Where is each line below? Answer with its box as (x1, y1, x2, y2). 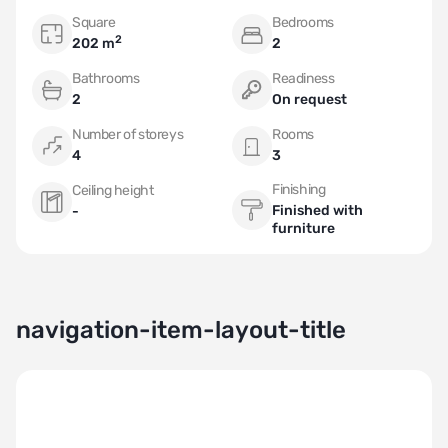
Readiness (272, 70, 335, 87)
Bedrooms (272, 14, 334, 31)
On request (272, 91, 347, 108)
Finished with (272, 202, 363, 219)
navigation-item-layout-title (16, 316, 346, 344)
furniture (272, 220, 335, 237)
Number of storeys (72, 126, 184, 143)
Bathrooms (72, 70, 140, 87)
